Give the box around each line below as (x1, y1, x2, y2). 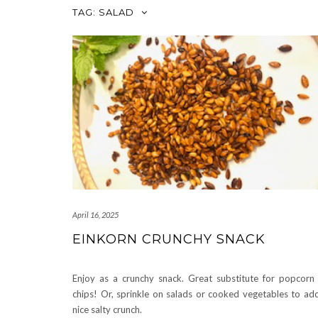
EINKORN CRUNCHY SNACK (72, 231, 265, 248)
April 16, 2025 (72, 210, 119, 220)
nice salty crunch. (72, 304, 142, 316)
